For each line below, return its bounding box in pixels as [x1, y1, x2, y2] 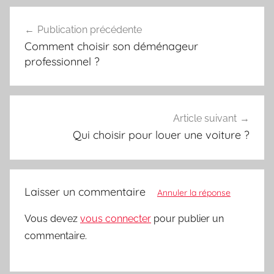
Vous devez [24, 212, 80, 224]
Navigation [9, 8, 92, 27]
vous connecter [80, 212, 151, 224]
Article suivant [173, 113, 237, 125]
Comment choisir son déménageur [24, 39, 198, 53]
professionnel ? [24, 54, 100, 68]
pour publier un [151, 212, 224, 224]
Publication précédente [37, 23, 142, 35]
